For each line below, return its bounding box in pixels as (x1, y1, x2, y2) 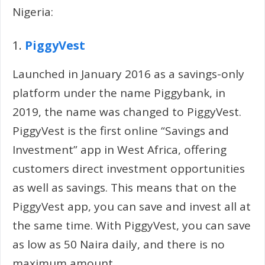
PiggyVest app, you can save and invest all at (12, 198, 251, 214)
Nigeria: (12, 4, 53, 20)
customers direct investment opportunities (12, 160, 245, 176)
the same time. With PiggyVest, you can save (12, 217, 251, 233)
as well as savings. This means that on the (12, 179, 237, 195)
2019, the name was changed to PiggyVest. (12, 104, 241, 119)
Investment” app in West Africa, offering (12, 141, 227, 157)
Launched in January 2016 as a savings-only (12, 66, 244, 82)
